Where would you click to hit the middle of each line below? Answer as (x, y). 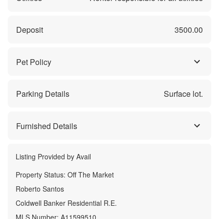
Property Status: (42, 175)
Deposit (30, 30)
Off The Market (91, 175)
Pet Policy (34, 62)
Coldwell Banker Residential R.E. (66, 203)
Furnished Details (47, 126)
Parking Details (43, 94)
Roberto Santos (40, 189)
